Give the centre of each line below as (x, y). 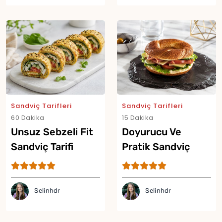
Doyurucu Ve (152, 132)
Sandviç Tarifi (42, 146)
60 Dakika (28, 117)
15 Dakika (138, 117)
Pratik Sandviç (156, 146)
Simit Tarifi (147, 161)
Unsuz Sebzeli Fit (52, 132)
